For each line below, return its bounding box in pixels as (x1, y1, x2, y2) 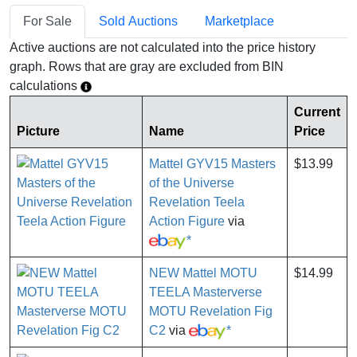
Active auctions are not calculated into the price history (10, 41, 316, 55)
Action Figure (149, 214, 225, 229)
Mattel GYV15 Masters (149, 157, 276, 171)
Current (294, 105, 340, 120)
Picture (17, 124, 60, 139)
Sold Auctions (99, 14, 178, 29)
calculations (10, 79, 80, 93)
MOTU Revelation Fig (149, 304, 273, 319)
